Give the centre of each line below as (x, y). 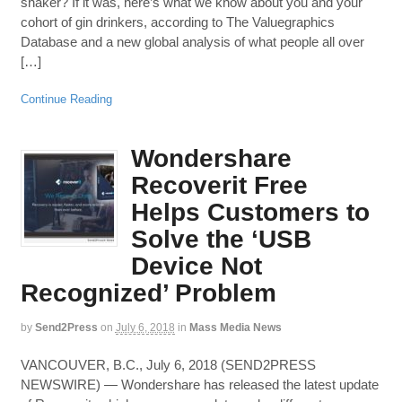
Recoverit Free (219, 186)
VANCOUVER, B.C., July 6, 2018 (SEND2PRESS (168, 364)
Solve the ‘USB (221, 240)
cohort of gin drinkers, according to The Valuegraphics (177, 22)
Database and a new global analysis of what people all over (192, 42)
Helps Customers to (250, 213)
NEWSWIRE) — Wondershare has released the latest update (199, 384)
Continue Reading (66, 99)
